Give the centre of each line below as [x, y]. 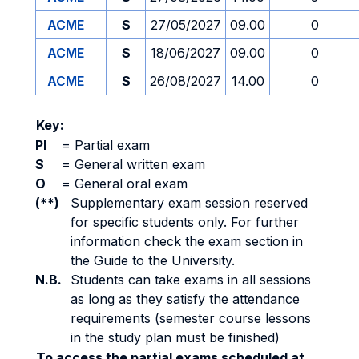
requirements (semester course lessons [191, 318]
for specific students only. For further [185, 222]
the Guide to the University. [153, 260]
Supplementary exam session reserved [189, 203]
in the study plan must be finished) [175, 337]
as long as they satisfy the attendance [185, 299]
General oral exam [129, 184]
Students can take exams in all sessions [191, 280]
